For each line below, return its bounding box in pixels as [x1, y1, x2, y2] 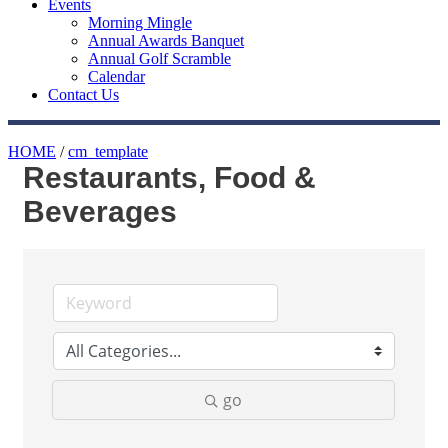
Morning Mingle [88, 14, 192, 31]
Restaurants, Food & [23, 161, 316, 194]
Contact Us [48, 86, 119, 103]
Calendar [88, 68, 145, 85]
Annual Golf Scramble [88, 50, 231, 67]
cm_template [68, 143, 148, 160]
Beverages [23, 195, 177, 228]
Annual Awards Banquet [88, 32, 244, 49]
